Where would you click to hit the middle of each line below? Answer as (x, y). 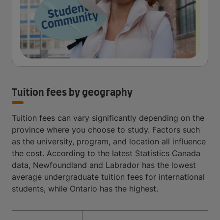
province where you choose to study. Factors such (106, 130)
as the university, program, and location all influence (109, 141)
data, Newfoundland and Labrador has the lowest (104, 165)
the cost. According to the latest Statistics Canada (106, 153)
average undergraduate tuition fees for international (108, 177)
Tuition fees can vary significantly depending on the (108, 118)
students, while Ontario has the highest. (85, 189)
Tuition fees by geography (72, 93)
